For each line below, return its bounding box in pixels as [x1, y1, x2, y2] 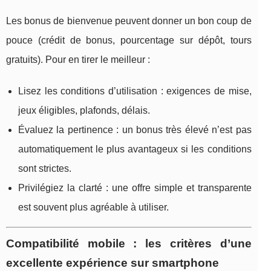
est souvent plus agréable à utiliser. [18, 201, 169, 212]
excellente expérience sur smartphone [6, 256, 219, 269]
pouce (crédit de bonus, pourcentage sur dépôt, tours [6, 34, 252, 45]
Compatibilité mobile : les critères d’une [6, 237, 252, 250]
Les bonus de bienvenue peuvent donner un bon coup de [6, 15, 252, 26]
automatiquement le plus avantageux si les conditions [18, 143, 252, 154]
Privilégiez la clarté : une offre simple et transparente [18, 182, 252, 193]
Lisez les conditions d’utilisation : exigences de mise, [18, 85, 252, 96]
